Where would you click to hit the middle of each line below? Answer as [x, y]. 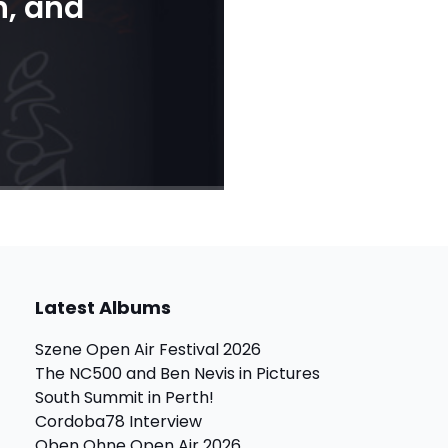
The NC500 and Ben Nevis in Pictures [177, 373]
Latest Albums [103, 307]
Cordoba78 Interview [118, 421]
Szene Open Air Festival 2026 [148, 349]
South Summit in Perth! [124, 397]
